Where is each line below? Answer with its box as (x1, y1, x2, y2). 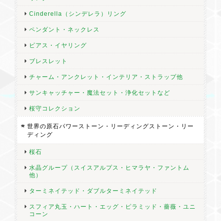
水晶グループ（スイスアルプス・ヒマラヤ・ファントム (29, 164, 189, 171)
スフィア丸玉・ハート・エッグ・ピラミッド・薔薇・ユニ (29, 203, 196, 210)
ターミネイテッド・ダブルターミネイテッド (29, 187, 157, 194)
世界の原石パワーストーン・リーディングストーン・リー (27, 123, 194, 129)
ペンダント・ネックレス (29, 26, 100, 33)
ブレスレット (29, 58, 68, 64)
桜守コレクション (29, 105, 80, 111)
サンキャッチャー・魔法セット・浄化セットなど (29, 89, 170, 96)
